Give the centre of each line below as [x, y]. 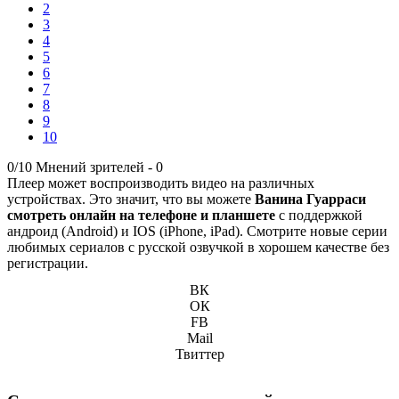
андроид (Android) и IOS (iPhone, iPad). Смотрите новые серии [197, 231]
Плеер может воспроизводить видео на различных [161, 183]
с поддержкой [319, 215]
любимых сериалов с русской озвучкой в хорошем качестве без [198, 247]
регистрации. [48, 263]
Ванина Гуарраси [310, 199]
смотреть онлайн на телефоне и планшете [141, 215]
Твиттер [199, 354]
